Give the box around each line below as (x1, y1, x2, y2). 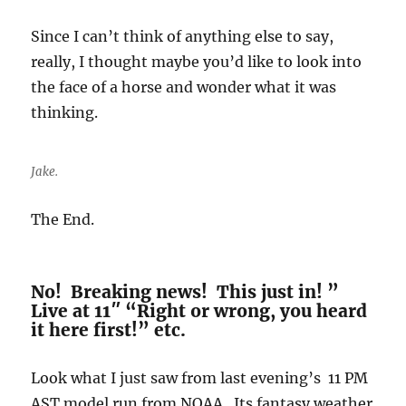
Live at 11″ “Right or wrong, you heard (31, 300, 368, 322)
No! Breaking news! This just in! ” (31, 281, 340, 303)
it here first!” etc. (31, 319, 187, 341)
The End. (31, 210, 95, 228)
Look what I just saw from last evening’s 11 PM (31, 369, 369, 387)
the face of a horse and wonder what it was (31, 78, 337, 96)
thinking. (31, 103, 99, 121)
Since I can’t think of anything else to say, (31, 27, 334, 45)
